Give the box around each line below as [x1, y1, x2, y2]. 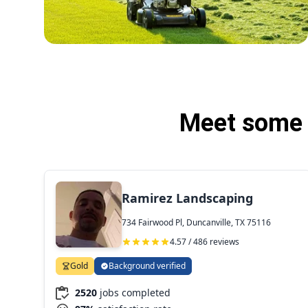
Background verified [109, 259, 186, 272]
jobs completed [100, 285, 170, 299]
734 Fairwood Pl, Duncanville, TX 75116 [122, 217, 271, 229]
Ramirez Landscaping [122, 189, 253, 206]
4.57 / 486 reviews [170, 236, 239, 248]
